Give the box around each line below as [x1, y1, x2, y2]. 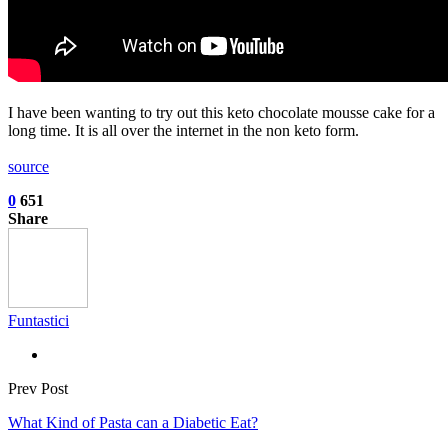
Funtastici [8, 311, 69, 329]
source [8, 157, 49, 175]
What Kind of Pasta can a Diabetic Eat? [8, 413, 258, 431]
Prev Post [8, 379, 68, 397]
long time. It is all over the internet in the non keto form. [8, 121, 359, 139]
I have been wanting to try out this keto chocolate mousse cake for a [8, 103, 435, 121]
